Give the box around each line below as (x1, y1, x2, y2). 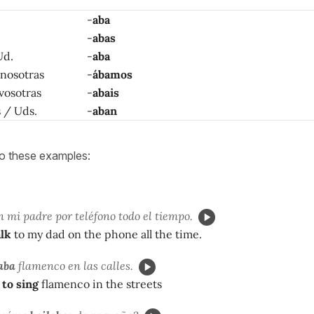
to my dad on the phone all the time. (11, 226, 202, 241)
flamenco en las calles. (15, 258, 133, 273)
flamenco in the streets (39, 276, 162, 291)
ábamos (93, 67, 132, 81)
